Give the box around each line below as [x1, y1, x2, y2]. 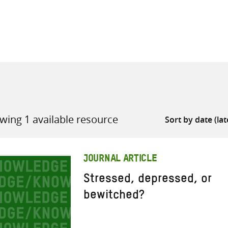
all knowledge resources [113, 63, 207, 75]
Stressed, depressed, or [83, 178, 212, 184]
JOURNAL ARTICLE [83, 157, 157, 162]
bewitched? [83, 194, 145, 201]
